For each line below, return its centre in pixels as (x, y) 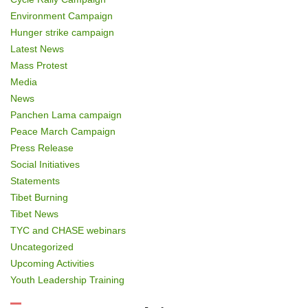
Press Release (42, 147)
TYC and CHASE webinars (68, 230)
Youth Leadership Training (67, 279)
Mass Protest (39, 65)
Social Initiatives (45, 164)
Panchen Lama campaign (66, 114)
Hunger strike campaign (62, 32)
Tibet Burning (39, 197)
